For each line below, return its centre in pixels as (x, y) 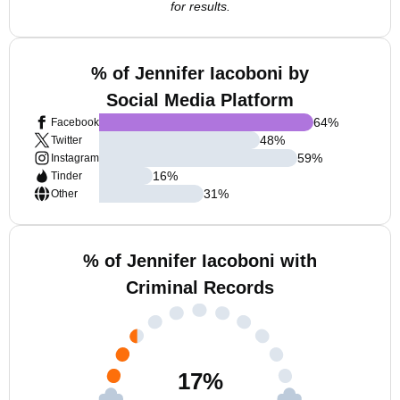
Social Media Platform (200, 100)
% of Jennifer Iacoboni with (200, 261)
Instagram (75, 158)
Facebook (75, 122)
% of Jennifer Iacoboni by (200, 73)
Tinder (67, 176)
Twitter (67, 140)
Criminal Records (200, 287)
